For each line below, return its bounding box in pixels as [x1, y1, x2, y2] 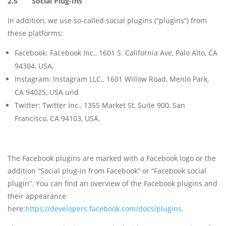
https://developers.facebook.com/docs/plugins [25, 204, 182, 214]
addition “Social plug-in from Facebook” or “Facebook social [8, 166, 206, 176]
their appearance [8, 191, 66, 201]
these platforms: [8, 28, 63, 38]
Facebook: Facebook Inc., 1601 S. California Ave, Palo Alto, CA [15, 48, 217, 58]
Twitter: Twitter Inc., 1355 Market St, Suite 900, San [15, 100, 185, 110]
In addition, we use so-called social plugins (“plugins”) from [8, 16, 207, 26]
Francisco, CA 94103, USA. [15, 114, 100, 124]
